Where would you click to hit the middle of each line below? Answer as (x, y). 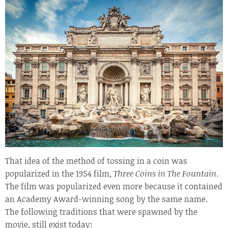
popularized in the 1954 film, (59, 173)
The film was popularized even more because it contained (114, 186)
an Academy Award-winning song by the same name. (106, 199)
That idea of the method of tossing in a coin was (96, 161)
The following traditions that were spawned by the (101, 211)
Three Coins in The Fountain (165, 173)
